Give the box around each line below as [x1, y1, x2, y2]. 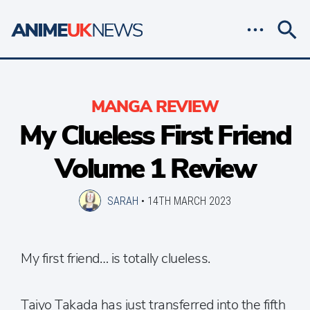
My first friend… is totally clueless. [21, 249, 210, 268]
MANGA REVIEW [91, 95, 219, 118]
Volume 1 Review [54, 150, 256, 188]
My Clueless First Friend [19, 117, 291, 154]
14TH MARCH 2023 [147, 194, 231, 208]
